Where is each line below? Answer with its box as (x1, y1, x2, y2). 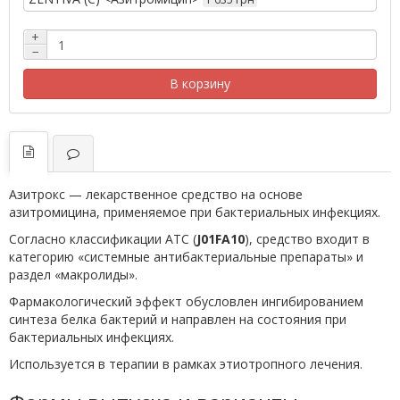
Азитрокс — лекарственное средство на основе (9, 186, 303, 203)
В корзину (170, 75, 230, 92)
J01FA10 (196, 230, 245, 247)
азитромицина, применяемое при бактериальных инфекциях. (9, 204, 380, 221)
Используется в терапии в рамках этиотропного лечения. (9, 355, 362, 372)
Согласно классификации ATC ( (9, 230, 196, 247)
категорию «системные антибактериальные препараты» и (9, 248, 363, 265)
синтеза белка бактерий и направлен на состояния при (9, 311, 346, 328)
